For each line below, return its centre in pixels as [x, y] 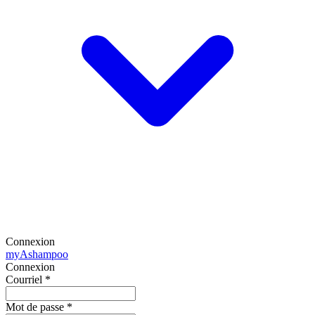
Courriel [25, 279]
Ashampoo [44, 254]
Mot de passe [36, 307]
